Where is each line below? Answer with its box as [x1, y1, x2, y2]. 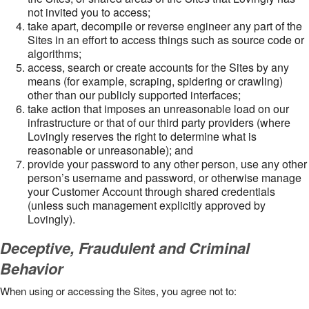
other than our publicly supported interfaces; [28, 87, 241, 103]
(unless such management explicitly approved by [28, 197, 266, 213]
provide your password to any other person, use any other [28, 156, 307, 172]
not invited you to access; [28, 4, 150, 20]
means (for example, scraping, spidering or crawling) [28, 73, 283, 89]
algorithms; [28, 46, 81, 61]
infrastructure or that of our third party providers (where [28, 114, 290, 130]
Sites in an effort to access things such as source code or [28, 32, 304, 48]
